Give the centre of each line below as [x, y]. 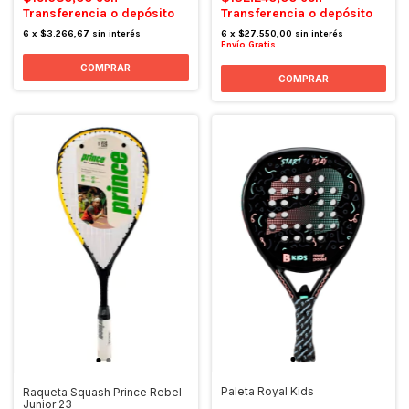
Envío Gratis [248, 45]
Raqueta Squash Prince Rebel [102, 392]
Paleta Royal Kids [267, 392]
